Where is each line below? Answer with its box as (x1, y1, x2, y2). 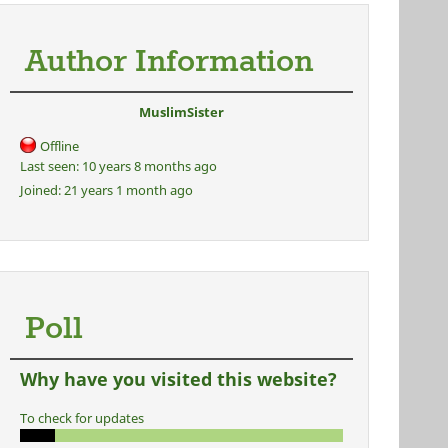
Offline (39, 137, 79, 155)
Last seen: (19, 157, 79, 175)
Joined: (19, 181, 61, 199)
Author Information (24, 42, 313, 83)
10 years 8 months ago (78, 157, 217, 175)
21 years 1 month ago (60, 181, 193, 199)
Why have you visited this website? (19, 367, 337, 391)
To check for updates (19, 409, 144, 427)
